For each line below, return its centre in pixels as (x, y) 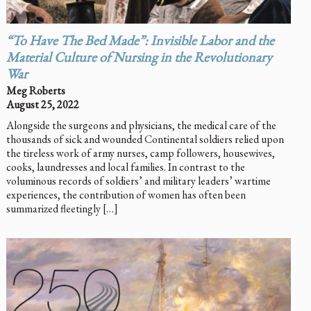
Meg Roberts (35, 90)
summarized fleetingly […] (62, 208)
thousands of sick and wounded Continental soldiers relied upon (145, 139)
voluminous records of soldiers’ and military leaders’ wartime (138, 180)
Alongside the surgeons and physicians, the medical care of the (141, 125)
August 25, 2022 (42, 104)
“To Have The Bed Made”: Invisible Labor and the (140, 42)
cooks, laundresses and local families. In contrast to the (125, 167)
